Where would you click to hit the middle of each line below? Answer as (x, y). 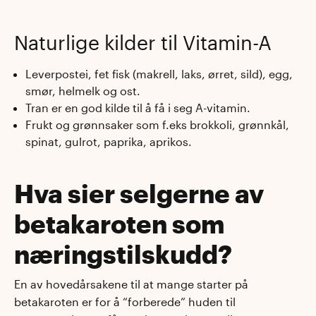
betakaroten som (120, 224)
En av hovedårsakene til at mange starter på (131, 284)
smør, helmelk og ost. (83, 91)
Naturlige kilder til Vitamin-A (143, 43)
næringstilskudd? (123, 254)
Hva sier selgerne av (139, 194)
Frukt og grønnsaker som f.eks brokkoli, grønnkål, (157, 125)
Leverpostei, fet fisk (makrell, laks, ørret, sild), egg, (159, 74)
